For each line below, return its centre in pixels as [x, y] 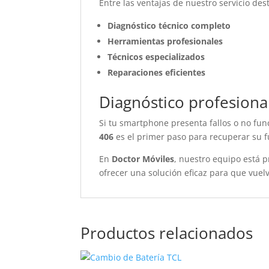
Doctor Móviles [143, 159]
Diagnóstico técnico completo [169, 26]
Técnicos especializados [156, 57]
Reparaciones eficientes [157, 72]
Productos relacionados [167, 233]
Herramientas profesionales [165, 41]
